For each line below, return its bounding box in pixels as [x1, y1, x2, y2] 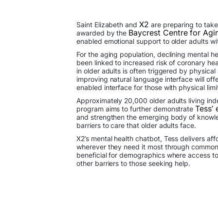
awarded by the [76, 29, 129, 37]
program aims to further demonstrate [76, 105, 196, 113]
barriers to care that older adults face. [76, 121, 196, 129]
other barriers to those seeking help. [76, 159, 193, 167]
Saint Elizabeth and [76, 20, 139, 29]
